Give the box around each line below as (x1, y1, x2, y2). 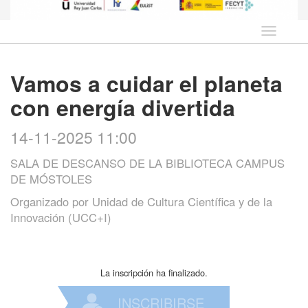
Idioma (268, 24, 295, 38)
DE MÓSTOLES (10, 170, 92, 187)
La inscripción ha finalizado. (100, 265, 208, 279)
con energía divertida (10, 91, 235, 123)
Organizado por (10, 192, 92, 210)
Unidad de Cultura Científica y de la (92, 192, 272, 210)
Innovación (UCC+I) (10, 208, 111, 225)
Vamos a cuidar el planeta (10, 67, 283, 99)
